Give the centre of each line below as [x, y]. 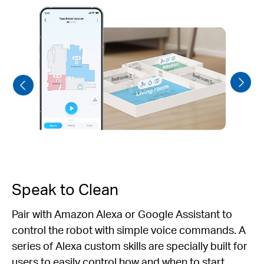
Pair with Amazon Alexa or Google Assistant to [122, 214]
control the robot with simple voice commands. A [129, 230]
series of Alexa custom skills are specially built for [130, 246]
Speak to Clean [65, 189]
